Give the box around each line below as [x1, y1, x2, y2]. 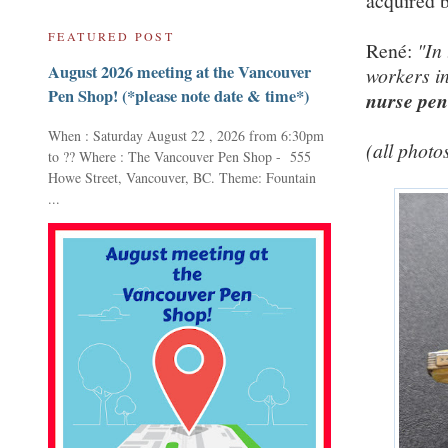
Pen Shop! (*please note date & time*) [48, 84, 309, 109]
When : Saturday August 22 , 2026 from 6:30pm [48, 125, 324, 145]
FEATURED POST [48, 28, 175, 44]
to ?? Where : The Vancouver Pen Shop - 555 [48, 146, 311, 166]
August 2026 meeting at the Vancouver [48, 60, 311, 85]
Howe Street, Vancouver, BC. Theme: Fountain [48, 167, 316, 187]
